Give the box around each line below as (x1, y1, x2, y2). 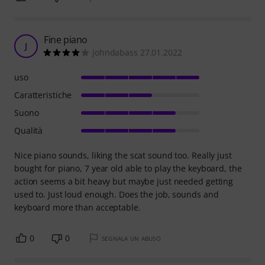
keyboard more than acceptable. (14, 202, 141, 214)
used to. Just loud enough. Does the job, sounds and (14, 189, 219, 201)
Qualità (14, 125, 43, 137)
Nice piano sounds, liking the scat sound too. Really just (14, 150, 232, 161)
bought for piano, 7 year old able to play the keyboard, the (14, 163, 242, 174)
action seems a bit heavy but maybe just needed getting (14, 176, 234, 188)
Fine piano (44, 33, 88, 47)
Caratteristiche (14, 89, 72, 101)
